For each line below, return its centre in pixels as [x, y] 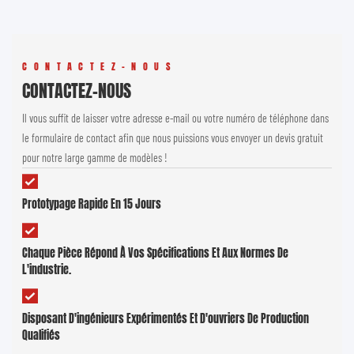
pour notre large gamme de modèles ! [95, 158]
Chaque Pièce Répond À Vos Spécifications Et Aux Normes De [156, 254]
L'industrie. [47, 270]
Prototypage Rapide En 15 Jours [92, 205]
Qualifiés [41, 336]
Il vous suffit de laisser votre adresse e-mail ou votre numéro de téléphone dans [176, 119]
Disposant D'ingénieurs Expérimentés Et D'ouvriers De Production [166, 319]
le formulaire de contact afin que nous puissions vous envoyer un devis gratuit [173, 138]
